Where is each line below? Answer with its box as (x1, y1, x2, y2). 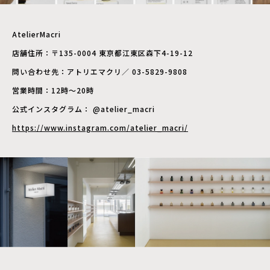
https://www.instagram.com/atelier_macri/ (12, 122, 188, 133)
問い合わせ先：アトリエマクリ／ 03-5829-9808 (12, 66, 187, 77)
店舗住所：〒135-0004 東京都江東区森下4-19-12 (12, 47, 193, 58)
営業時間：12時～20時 (12, 84, 94, 95)
